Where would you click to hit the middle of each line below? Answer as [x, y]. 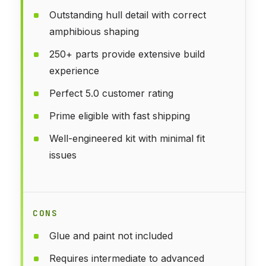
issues [63, 155]
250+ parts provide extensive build [127, 54]
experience [74, 70]
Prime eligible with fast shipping [120, 115]
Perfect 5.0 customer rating [111, 93]
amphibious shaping [94, 31]
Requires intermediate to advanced [127, 258]
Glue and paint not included [111, 235]
